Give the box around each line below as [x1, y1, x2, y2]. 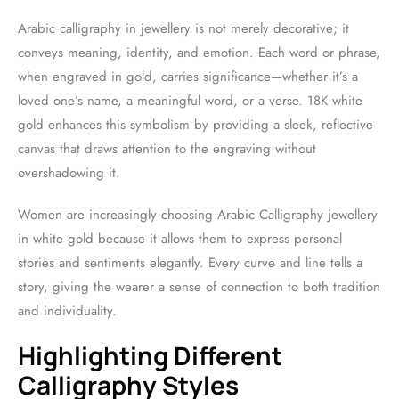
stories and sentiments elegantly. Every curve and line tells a [18, 253, 362, 273]
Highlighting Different [18, 338, 282, 372]
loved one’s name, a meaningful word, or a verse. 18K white [18, 91, 362, 110]
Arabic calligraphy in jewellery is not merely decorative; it [18, 19, 349, 38]
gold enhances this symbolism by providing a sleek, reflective [18, 115, 373, 134]
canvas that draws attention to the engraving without [18, 139, 316, 159]
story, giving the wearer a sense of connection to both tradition [18, 277, 380, 297]
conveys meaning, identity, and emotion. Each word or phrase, [18, 43, 380, 62]
